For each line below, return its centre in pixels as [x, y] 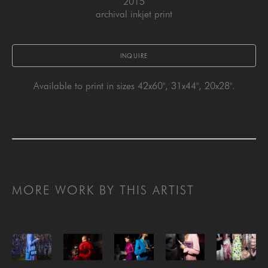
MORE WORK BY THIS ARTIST [103, 191]
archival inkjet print [134, 14]
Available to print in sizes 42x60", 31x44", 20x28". [134, 86]
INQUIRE [134, 56]
